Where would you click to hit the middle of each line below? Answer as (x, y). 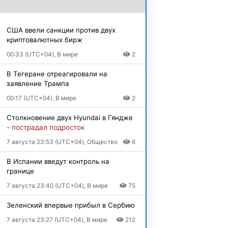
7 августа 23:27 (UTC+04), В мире (57, 220)
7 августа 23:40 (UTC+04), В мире (57, 186)
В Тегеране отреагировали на (57, 74)
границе (20, 171)
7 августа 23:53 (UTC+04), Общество (62, 142)
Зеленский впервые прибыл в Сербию (70, 205)
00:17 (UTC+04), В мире (41, 98)
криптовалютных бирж (44, 40)
